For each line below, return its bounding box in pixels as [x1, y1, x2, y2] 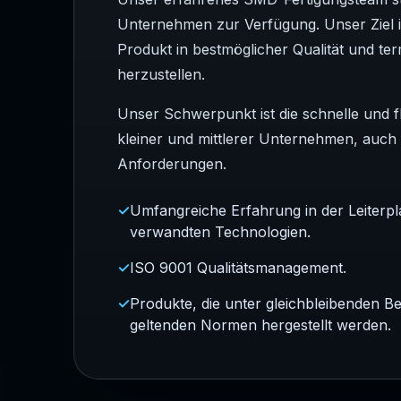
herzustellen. [117, 64, 205, 83]
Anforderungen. [117, 154, 226, 173]
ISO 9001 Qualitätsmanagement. [130, 258, 346, 277]
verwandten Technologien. [130, 222, 311, 241]
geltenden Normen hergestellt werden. [130, 315, 391, 334]
